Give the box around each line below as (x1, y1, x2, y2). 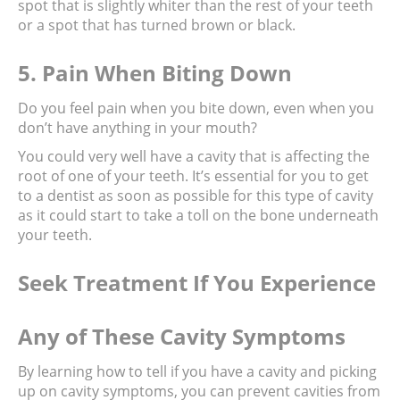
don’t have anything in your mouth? (18, 117, 257, 137)
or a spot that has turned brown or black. (18, 15, 296, 36)
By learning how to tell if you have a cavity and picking (18, 362, 377, 382)
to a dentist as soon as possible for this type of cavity (18, 186, 373, 206)
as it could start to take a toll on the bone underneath (18, 205, 379, 226)
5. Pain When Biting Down (18, 57, 292, 87)
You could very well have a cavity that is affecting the (18, 146, 370, 167)
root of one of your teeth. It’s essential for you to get (18, 166, 369, 187)
